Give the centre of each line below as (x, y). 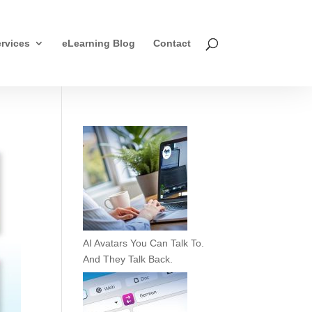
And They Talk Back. (128, 259)
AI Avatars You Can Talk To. (144, 243)
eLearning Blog (98, 43)
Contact (172, 43)
